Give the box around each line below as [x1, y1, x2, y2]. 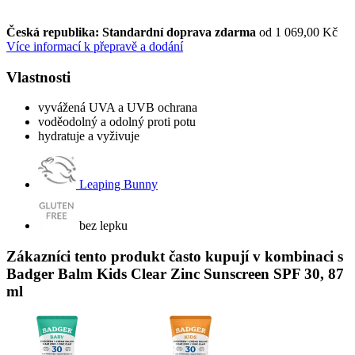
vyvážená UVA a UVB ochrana [38, 101, 197, 115]
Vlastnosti [6, 68, 71, 86]
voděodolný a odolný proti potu [38, 115, 196, 129]
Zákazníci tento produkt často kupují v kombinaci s [6, 247, 343, 265]
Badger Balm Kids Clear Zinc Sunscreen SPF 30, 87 [6, 265, 344, 282]
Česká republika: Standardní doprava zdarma [6, 25, 259, 39]
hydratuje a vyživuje [38, 129, 139, 143]
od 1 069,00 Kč [259, 25, 338, 39]
